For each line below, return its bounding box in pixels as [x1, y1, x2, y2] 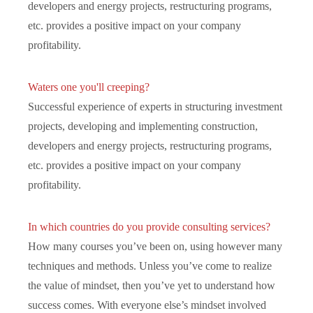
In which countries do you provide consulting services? [28, 220, 270, 233]
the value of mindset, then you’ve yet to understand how [28, 279, 275, 291]
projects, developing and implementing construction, [28, 119, 258, 132]
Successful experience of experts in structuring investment [28, 100, 282, 112]
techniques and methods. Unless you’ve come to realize [28, 259, 272, 272]
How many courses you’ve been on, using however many [28, 240, 282, 252]
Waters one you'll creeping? [28, 80, 150, 93]
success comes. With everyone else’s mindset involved [28, 298, 266, 311]
